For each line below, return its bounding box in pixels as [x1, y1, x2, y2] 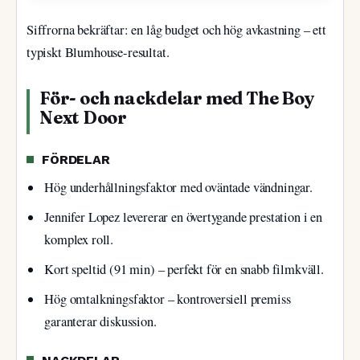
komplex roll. [44, 230, 114, 248]
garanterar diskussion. [44, 313, 157, 331]
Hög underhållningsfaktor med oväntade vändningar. [44, 178, 313, 196]
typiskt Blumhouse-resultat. [27, 43, 170, 62]
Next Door [39, 107, 128, 129]
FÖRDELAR [42, 152, 110, 168]
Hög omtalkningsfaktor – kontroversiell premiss [44, 290, 291, 309]
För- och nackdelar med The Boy [39, 88, 315, 110]
